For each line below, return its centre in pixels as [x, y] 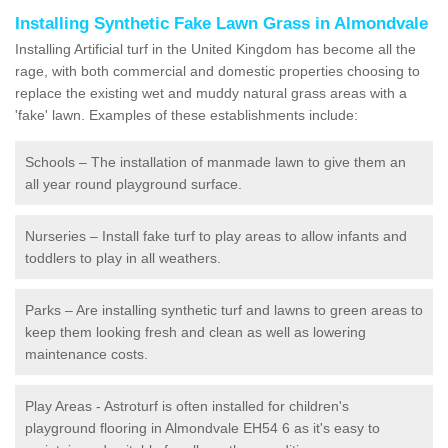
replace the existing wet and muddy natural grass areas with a [211, 92]
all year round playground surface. [133, 183]
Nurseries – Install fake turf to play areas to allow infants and [216, 235]
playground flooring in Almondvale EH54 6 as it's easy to [202, 427]
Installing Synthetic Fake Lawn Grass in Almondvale [221, 23]
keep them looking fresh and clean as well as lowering [195, 331]
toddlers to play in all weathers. [123, 257]
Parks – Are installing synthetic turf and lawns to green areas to [224, 309]
